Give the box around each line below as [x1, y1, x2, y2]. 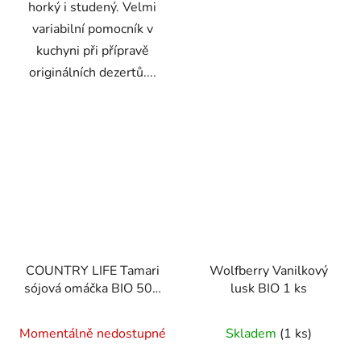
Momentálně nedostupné [19, 324, 166, 342]
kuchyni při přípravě [35, 42, 149, 60]
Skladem [226, 324, 280, 342]
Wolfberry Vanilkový [210, 261, 328, 280]
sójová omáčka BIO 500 [24, 279, 160, 297]
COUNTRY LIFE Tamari [25, 261, 160, 280]
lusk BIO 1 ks [230, 279, 307, 297]
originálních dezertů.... [28, 64, 156, 82]
